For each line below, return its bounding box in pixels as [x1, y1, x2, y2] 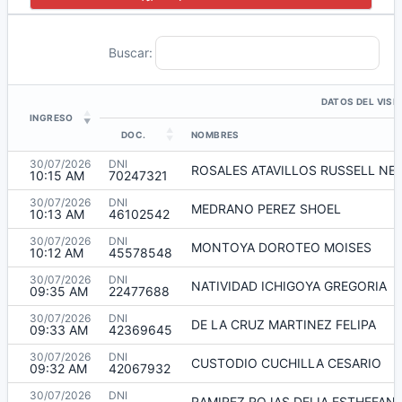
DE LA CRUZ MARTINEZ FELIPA [191, 316, 376, 332]
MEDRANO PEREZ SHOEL [191, 200, 341, 216]
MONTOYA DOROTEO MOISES [191, 239, 371, 255]
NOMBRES [191, 128, 240, 140]
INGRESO [30, 111, 74, 123]
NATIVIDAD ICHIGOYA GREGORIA [191, 277, 387, 293]
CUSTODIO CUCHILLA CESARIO [191, 354, 381, 371]
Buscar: [109, 44, 153, 60]
